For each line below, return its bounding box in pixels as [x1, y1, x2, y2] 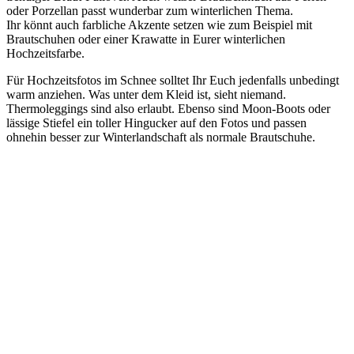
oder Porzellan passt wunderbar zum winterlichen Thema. [6, 3, 293, 17]
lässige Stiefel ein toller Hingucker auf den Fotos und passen [6, 115, 307, 130]
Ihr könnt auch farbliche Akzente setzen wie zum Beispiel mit [6, 17, 312, 32]
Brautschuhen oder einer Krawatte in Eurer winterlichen [6, 32, 285, 46]
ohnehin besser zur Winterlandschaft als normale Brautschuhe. [6, 130, 315, 144]
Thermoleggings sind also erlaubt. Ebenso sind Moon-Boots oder [6, 101, 330, 115]
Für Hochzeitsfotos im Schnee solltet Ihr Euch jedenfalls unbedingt [6, 73, 339, 87]
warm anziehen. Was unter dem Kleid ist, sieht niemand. [6, 87, 286, 101]
